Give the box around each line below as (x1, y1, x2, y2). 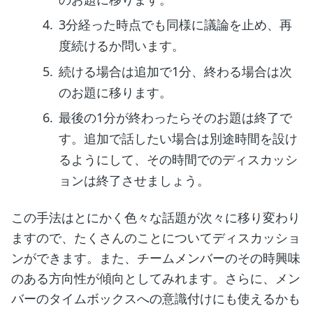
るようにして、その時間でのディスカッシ (59, 151, 298, 168)
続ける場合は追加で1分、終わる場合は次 (59, 62, 293, 80)
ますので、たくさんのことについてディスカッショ (11, 229, 300, 247)
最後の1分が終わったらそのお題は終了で (59, 109, 293, 126)
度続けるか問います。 (59, 37, 185, 54)
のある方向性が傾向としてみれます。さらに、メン (11, 270, 300, 287)
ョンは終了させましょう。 (59, 172, 210, 189)
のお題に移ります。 (59, 83, 173, 101)
